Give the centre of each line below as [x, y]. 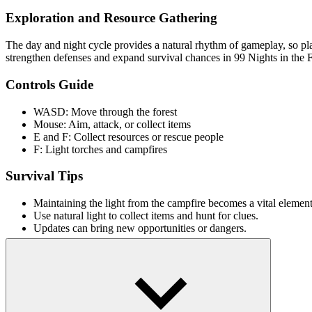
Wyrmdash [57, 299]
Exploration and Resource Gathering [111, 18]
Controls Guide [49, 84]
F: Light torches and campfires [100, 149]
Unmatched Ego [69, 287]
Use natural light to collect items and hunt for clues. [146, 216]
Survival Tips [44, 176]
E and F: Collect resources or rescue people [128, 136]
